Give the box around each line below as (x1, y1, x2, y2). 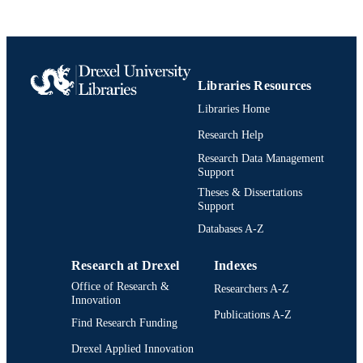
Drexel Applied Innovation (71, 342, 194, 356)
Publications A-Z (214, 308, 292, 322)
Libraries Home (198, 102, 270, 116)
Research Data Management (198, 151, 324, 164)
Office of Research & (71, 279, 169, 293)
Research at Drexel (71, 258, 180, 272)
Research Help (198, 128, 263, 142)
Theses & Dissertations (198, 185, 302, 199)
